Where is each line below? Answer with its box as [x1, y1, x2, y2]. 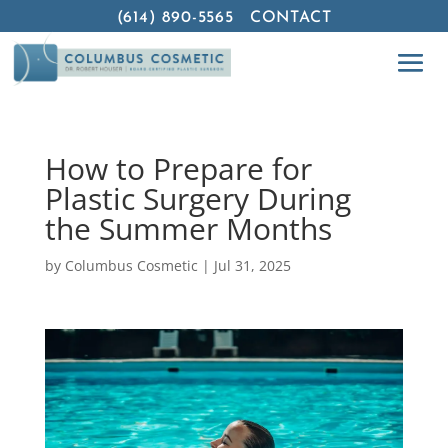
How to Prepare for [44, 147, 312, 189]
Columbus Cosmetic [64, 255, 198, 275]
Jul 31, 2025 [213, 255, 291, 275]
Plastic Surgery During [44, 177, 351, 219]
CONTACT [249, 10, 332, 26]
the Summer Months [44, 207, 332, 249]
